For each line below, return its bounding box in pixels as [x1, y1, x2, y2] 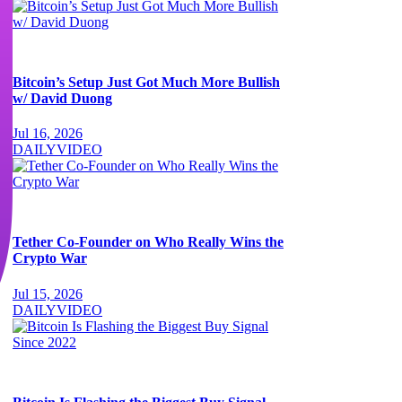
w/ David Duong [13, 90, 112, 106]
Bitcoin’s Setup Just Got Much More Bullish [13, 74, 280, 90]
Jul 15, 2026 [13, 285, 83, 301]
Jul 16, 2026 [13, 126, 83, 142]
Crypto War [13, 250, 87, 267]
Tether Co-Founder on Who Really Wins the [13, 234, 284, 250]
